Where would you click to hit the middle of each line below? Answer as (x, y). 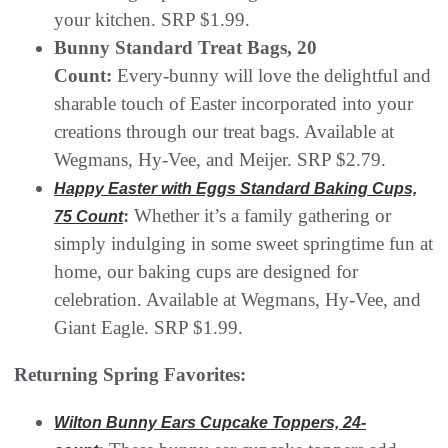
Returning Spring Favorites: (130, 374)
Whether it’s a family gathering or (262, 215)
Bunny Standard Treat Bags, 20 (185, 47)
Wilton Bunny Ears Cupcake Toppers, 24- (210, 422)
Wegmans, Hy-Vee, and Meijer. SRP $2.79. (220, 159)
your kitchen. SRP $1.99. (152, 19)
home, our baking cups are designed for (206, 271)
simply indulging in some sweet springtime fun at (243, 243)
